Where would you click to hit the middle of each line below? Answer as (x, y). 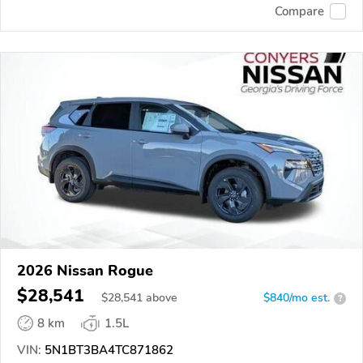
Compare (299, 12)
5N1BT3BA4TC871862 (107, 350)
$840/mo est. (297, 298)
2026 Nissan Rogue (85, 271)
